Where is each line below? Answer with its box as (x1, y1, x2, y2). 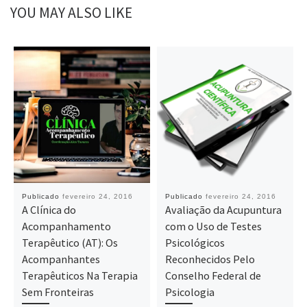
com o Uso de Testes (164, 219, 262, 233)
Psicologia (164, 284, 214, 299)
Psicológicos (164, 235, 225, 249)
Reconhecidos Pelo (164, 251, 255, 266)
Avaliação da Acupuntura (164, 202, 282, 217)
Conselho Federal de (164, 268, 261, 282)
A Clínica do (21, 202, 76, 217)
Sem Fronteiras (21, 284, 94, 299)
